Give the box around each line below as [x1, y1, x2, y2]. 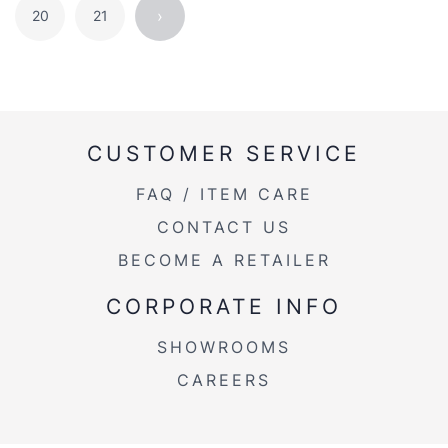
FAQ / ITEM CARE [135, 184, 313, 205]
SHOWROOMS [157, 337, 291, 358]
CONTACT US [157, 217, 291, 238]
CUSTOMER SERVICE [87, 140, 361, 167]
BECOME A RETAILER [117, 250, 331, 271]
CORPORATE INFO [106, 293, 342, 320]
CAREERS [177, 370, 271, 391]
